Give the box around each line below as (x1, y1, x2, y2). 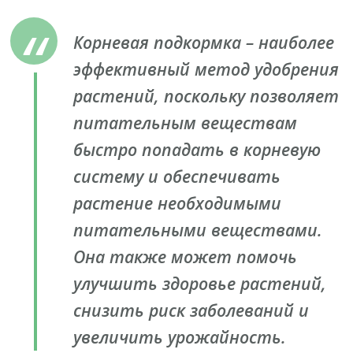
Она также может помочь (73, 244, 298, 268)
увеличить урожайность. (73, 325, 287, 348)
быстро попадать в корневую (73, 137, 321, 161)
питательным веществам (73, 110, 298, 134)
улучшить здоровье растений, (73, 271, 327, 295)
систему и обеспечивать (73, 164, 281, 188)
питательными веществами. (73, 217, 323, 241)
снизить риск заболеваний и (73, 298, 310, 321)
